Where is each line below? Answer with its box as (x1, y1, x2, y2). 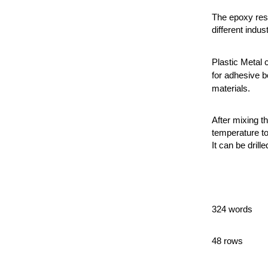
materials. (211, 83, 250, 93)
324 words (211, 204, 252, 214)
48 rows (211, 236, 243, 246)
